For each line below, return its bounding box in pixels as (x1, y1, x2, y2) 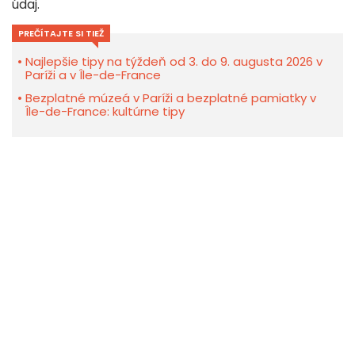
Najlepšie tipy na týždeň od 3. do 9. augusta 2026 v (25, 53, 323, 71)
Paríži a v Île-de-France (25, 67, 161, 84)
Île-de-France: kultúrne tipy (25, 103, 185, 120)
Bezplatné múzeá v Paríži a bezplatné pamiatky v (25, 90, 316, 107)
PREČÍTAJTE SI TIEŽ (18, 27, 104, 40)
